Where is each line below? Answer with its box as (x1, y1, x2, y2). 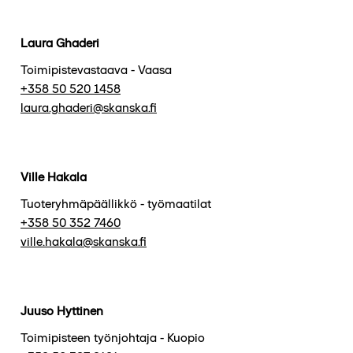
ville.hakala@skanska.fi (20, 233, 147, 249)
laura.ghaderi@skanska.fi (20, 99, 157, 115)
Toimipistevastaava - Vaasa (20, 61, 172, 77)
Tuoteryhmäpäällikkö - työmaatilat (20, 195, 211, 211)
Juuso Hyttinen (20, 303, 103, 318)
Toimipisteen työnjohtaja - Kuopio (20, 329, 205, 345)
